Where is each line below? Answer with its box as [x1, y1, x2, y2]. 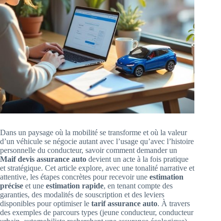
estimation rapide [46, 182, 104, 190]
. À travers [157, 199, 190, 208]
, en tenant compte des [104, 182, 173, 190]
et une [23, 182, 46, 190]
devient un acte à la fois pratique [86, 155, 188, 164]
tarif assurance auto [91, 199, 157, 208]
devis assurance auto [18, 155, 86, 164]
